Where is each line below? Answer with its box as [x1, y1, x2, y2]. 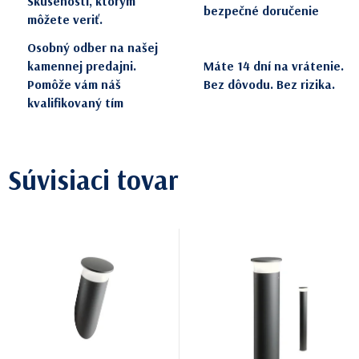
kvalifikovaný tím [27, 95, 123, 111]
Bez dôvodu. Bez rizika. [204, 76, 335, 93]
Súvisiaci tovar [8, 163, 178, 198]
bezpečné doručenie [204, 2, 319, 18]
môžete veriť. [27, 11, 103, 28]
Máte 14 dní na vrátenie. [204, 58, 344, 75]
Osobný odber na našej [27, 39, 158, 56]
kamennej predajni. [27, 58, 136, 75]
